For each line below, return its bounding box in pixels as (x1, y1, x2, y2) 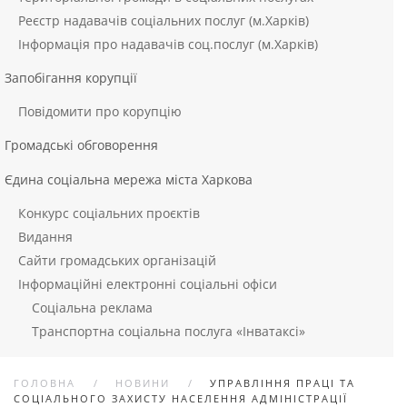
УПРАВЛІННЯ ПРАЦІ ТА (210, 376, 355, 390)
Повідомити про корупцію (18, 103, 182, 120)
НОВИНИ (115, 376, 170, 390)
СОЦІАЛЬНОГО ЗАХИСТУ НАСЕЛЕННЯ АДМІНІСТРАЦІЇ (14, 392, 348, 405)
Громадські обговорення (5, 136, 158, 154)
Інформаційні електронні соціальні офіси (18, 275, 277, 293)
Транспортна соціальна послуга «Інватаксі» (32, 323, 305, 340)
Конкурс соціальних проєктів (18, 204, 200, 222)
